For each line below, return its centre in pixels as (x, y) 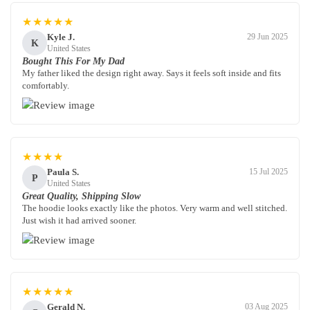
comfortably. (46, 86)
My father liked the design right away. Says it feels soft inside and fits (152, 73)
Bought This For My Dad (73, 62)
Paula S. (63, 172)
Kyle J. (61, 37)
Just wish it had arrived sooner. (79, 221)
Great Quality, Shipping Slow (81, 197)
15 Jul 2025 (268, 172)
